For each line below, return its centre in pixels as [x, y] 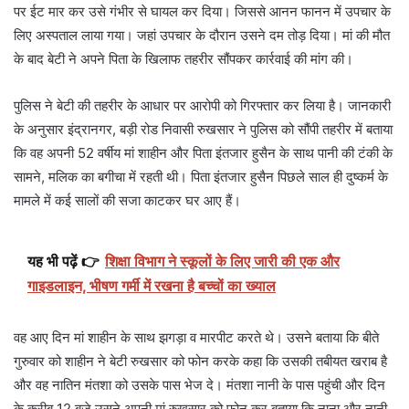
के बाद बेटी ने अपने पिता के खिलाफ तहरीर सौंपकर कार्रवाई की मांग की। [184, 59]
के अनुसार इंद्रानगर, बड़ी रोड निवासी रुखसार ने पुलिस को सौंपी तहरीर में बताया [203, 130]
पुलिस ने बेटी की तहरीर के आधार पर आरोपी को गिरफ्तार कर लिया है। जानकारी [202, 106]
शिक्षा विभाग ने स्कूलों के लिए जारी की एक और [222, 262]
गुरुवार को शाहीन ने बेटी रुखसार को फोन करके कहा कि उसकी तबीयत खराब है [200, 362]
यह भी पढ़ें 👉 [63, 262]
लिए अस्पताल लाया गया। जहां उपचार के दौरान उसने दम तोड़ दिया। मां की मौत [202, 36]
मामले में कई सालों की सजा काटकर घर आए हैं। [127, 201]
